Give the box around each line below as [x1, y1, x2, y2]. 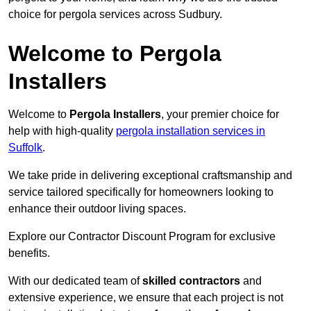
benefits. [8, 247, 50, 260]
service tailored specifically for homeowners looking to [8, 186, 274, 199]
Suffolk [8, 142, 42, 154]
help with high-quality [8, 125, 116, 137]
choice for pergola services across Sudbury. [8, 8, 222, 21]
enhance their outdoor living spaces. [8, 203, 186, 215]
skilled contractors [142, 275, 240, 287]
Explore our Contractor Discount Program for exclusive [8, 230, 276, 243]
